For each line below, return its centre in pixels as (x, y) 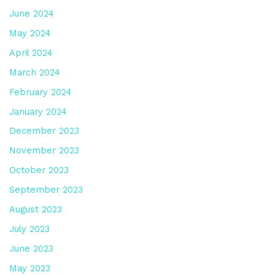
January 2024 (38, 111)
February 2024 (40, 92)
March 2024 (34, 72)
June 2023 (31, 249)
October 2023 (39, 170)
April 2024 (31, 52)
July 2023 (29, 229)
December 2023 (44, 131)
